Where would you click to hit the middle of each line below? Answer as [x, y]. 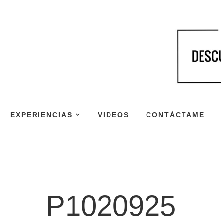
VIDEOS [113, 115]
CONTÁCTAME [175, 115]
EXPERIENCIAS [41, 115]
